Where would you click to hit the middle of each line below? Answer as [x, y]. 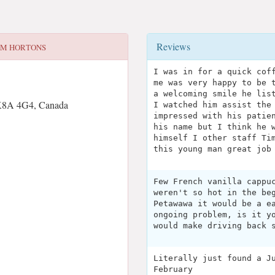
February [173, 269]
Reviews [173, 46]
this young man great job [212, 149]
